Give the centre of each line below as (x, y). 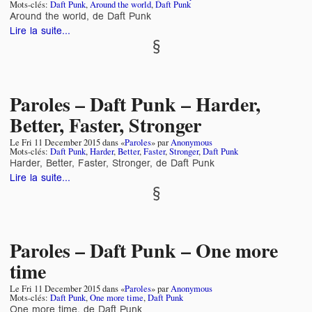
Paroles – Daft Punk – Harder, (135, 104)
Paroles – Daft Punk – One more (144, 251)
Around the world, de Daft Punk (80, 16)
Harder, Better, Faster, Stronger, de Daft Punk (112, 163)
